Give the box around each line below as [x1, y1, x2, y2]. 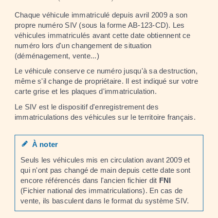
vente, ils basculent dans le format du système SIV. [20, 196, 189, 205]
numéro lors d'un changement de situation [15, 41, 152, 50]
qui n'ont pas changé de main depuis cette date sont [20, 165, 191, 174]
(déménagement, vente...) [15, 51, 99, 60]
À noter [28, 140, 58, 148]
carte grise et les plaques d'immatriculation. [15, 87, 157, 95]
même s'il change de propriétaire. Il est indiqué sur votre [15, 77, 198, 85]
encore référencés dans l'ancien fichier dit [20, 176, 159, 184]
